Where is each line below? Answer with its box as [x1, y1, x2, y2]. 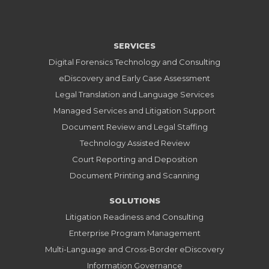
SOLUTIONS [109, 195, 160, 205]
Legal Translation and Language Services [55, 89, 214, 99]
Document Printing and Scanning [70, 170, 199, 180]
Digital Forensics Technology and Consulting [49, 56, 220, 67]
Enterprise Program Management [68, 228, 201, 238]
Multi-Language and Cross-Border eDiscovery [45, 244, 224, 254]
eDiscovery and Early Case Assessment [59, 73, 210, 83]
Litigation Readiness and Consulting [65, 211, 204, 222]
